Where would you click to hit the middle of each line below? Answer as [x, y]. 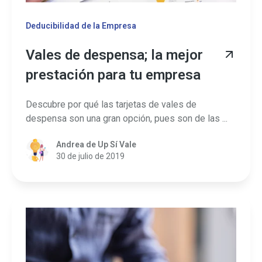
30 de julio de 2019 [90, 156]
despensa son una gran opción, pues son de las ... [127, 119]
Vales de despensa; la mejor [114, 55]
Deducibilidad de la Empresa [81, 26]
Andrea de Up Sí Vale [96, 145]
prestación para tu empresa [113, 75]
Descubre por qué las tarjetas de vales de [111, 105]
